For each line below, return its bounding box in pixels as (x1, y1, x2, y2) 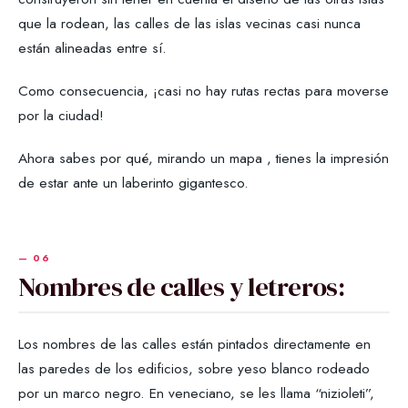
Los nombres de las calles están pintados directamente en (18, 332, 371, 354)
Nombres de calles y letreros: (18, 268, 345, 305)
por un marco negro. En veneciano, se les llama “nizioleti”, (18, 382, 374, 403)
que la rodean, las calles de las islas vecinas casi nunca (18, 12, 361, 34)
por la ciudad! (18, 104, 104, 126)
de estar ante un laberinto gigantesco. (18, 171, 249, 193)
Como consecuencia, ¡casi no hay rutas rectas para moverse (18, 79, 389, 101)
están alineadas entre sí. (18, 36, 167, 58)
